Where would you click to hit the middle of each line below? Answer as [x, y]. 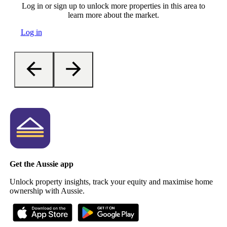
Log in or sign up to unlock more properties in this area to [113, 6]
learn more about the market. [113, 15]
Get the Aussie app [41, 164]
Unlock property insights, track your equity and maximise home [111, 182]
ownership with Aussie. [47, 191]
